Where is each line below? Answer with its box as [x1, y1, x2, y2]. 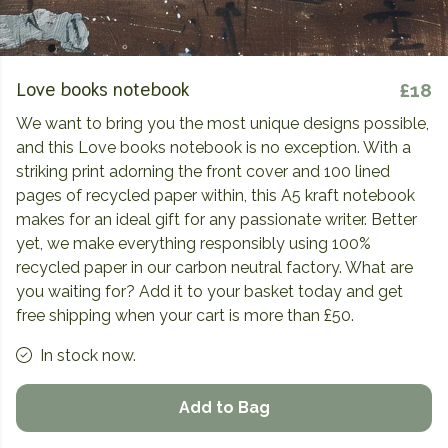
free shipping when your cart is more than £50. [16, 306, 354, 325]
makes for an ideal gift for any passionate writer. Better [16, 210, 417, 229]
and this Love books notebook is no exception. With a [16, 138, 411, 157]
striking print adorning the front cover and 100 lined [16, 162, 390, 181]
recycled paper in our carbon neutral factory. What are [16, 258, 413, 277]
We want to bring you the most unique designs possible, [16, 114, 429, 133]
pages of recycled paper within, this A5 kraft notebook [16, 186, 415, 205]
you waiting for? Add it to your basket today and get [16, 282, 403, 301]
